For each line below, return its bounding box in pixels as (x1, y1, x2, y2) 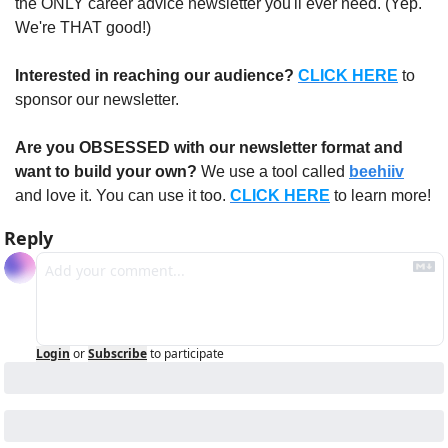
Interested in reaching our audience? (15, 67, 294, 85)
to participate (150, 345, 224, 363)
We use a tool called (197, 163, 349, 181)
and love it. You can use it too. (15, 187, 230, 205)
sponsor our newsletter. (15, 91, 179, 109)
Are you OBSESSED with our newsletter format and (15, 139, 403, 157)
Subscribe (88, 345, 147, 363)
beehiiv (349, 163, 404, 181)
